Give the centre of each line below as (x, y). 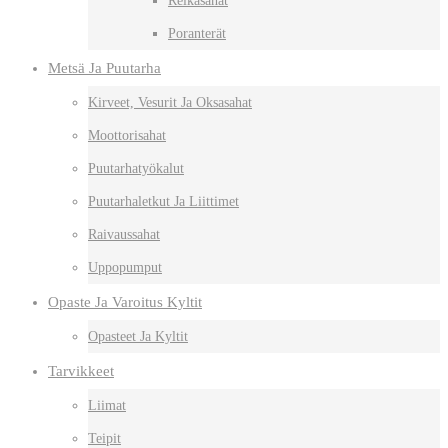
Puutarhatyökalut (136, 168)
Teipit (104, 438)
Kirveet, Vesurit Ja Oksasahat (170, 102)
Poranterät (197, 33)
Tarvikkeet (81, 370)
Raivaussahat (124, 234)
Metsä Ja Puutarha (104, 67)
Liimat (107, 405)
